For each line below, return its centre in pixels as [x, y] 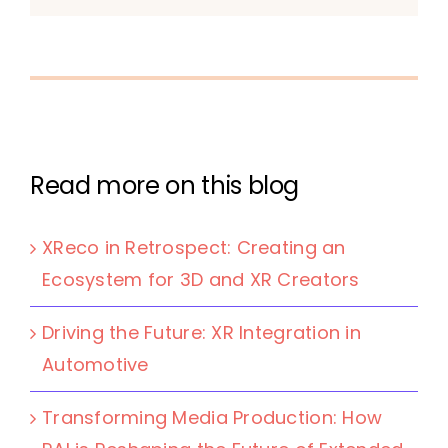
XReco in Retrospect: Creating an [193, 247]
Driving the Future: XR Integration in [201, 332]
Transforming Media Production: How [212, 417]
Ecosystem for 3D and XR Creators [200, 279]
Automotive [95, 364]
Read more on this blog [164, 185]
